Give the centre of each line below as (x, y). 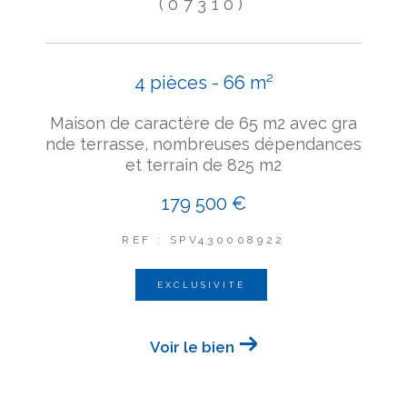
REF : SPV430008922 (203, 240)
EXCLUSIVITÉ (201, 285)
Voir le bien (192, 347)
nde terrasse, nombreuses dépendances (203, 144)
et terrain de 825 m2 (203, 165)
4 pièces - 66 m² (203, 83)
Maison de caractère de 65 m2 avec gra (203, 124)
